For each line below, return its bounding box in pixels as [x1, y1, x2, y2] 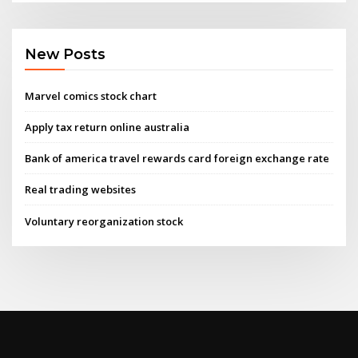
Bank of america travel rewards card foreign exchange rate [25, 151, 330, 166]
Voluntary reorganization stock [25, 213, 184, 229]
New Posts [25, 46, 106, 63]
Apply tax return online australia [25, 119, 190, 134]
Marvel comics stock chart [25, 88, 157, 103]
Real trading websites [25, 182, 137, 197]
